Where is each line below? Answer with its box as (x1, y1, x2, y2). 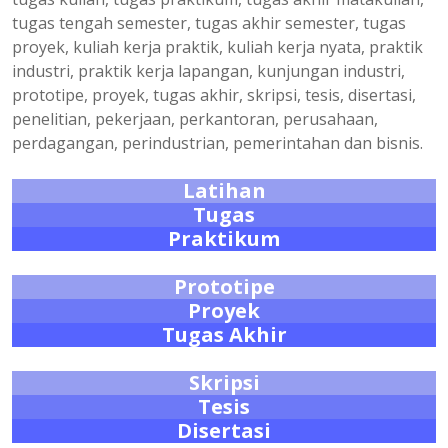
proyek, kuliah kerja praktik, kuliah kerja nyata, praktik (12, 36, 423, 59)
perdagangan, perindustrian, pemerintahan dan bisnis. (12, 132, 423, 155)
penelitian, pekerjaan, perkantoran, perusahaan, (12, 108, 378, 131)
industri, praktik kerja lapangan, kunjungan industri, (12, 60, 405, 83)
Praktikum (168, 225, 280, 253)
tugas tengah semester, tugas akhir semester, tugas (12, 12, 406, 35)
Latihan (182, 177, 266, 205)
